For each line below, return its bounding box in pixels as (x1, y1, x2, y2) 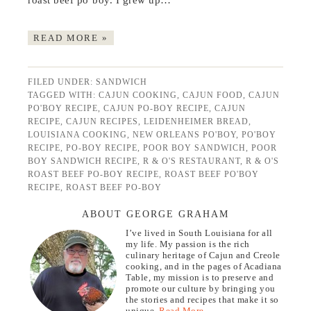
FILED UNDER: (28, 77, 96, 87)
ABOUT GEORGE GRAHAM (82, 209, 229, 220)
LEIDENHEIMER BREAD (144, 117, 249, 127)
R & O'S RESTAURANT (143, 156, 241, 167)
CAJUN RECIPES (66, 117, 139, 127)
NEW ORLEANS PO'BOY (133, 130, 237, 140)
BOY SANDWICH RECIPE (28, 156, 138, 167)
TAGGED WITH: (28, 90, 99, 101)
